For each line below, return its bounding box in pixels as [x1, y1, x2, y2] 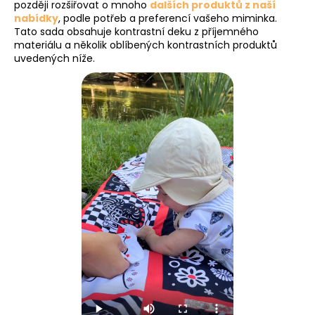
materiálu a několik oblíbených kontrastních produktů [14, 37, 277, 52]
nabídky [14, 11, 58, 25]
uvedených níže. [14, 51, 95, 65]
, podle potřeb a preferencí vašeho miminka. [58, 11, 277, 25]
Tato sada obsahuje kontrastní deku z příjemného [14, 24, 259, 39]
